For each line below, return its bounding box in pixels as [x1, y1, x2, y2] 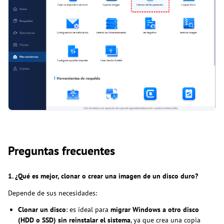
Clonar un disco [18, 205, 66, 214]
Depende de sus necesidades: [8, 188, 97, 198]
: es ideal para [66, 205, 110, 214]
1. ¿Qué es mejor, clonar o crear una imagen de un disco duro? [8, 171, 198, 181]
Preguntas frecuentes [8, 143, 118, 159]
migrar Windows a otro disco [110, 205, 199, 214]
